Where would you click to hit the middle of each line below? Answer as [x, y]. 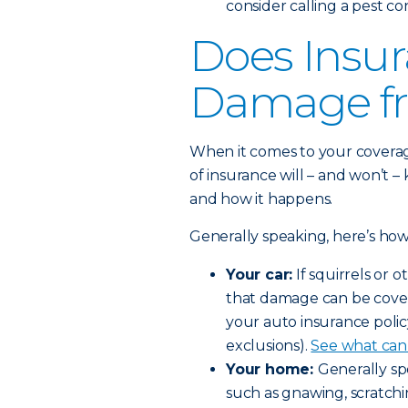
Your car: [260, 275]
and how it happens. [261, 199]
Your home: [272, 369]
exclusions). [269, 346]
